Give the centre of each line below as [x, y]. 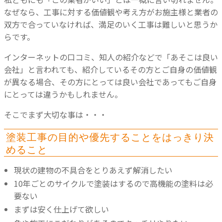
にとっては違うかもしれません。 [63, 94]
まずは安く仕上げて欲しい [61, 209]
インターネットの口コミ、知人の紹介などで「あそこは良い [111, 57]
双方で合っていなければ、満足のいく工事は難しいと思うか [111, 24]
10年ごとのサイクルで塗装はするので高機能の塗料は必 [113, 184]
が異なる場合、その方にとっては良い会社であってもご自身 [110, 82]
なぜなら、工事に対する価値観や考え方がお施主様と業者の [111, 12]
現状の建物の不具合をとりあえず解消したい [93, 170]
